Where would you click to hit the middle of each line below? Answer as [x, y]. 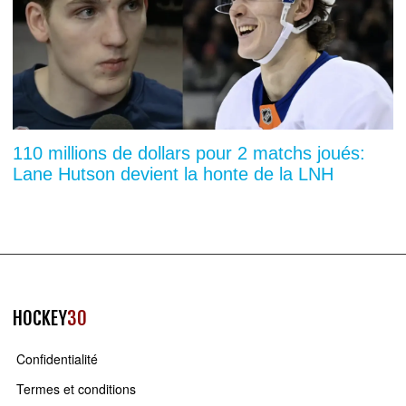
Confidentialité [58, 358]
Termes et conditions [77, 389]
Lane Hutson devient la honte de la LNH [173, 174]
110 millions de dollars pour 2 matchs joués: [189, 153]
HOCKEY [40, 318]
